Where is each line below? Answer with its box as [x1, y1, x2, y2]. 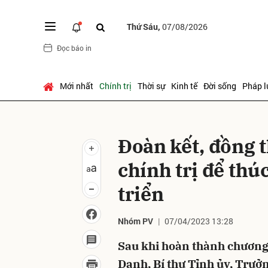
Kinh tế [171, 80, 197, 92]
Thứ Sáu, [127, 20, 162, 32]
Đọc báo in [57, 42, 92, 53]
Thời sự [138, 80, 165, 92]
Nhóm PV [118, 215, 153, 227]
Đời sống [203, 80, 236, 92]
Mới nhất [60, 80, 93, 92]
